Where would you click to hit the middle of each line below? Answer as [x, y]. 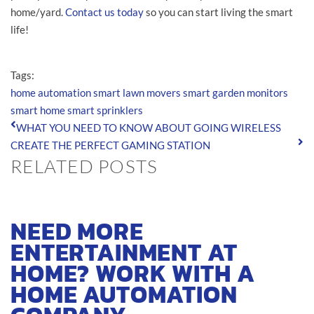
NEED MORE [77, 231]
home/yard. [38, 12]
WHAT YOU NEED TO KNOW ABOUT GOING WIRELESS [149, 127]
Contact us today [104, 12]
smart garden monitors [235, 92]
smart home [38, 110]
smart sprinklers [105, 110]
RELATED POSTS [84, 166]
